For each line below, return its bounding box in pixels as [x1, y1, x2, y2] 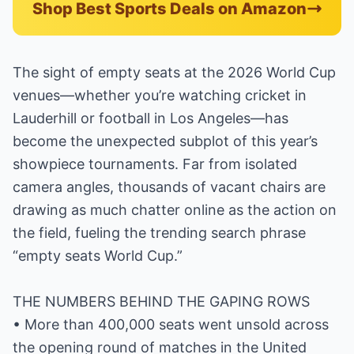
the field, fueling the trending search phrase [13, 224, 306, 241]
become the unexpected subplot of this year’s [13, 133, 318, 149]
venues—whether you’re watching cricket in [13, 87, 307, 104]
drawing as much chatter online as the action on [13, 201, 337, 218]
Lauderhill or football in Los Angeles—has [13, 110, 288, 126]
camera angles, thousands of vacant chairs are [13, 179, 326, 195]
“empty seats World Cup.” [13, 247, 183, 264]
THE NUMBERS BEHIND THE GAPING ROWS [13, 293, 310, 310]
